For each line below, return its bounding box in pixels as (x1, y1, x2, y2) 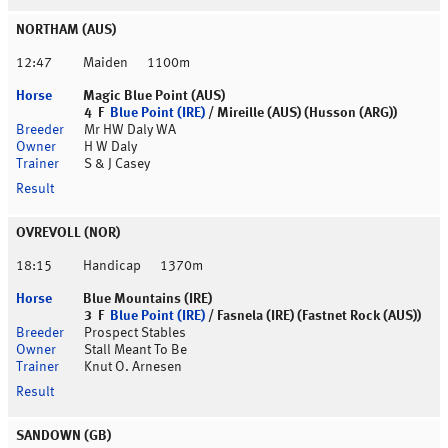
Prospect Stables (84, 326, 186, 341)
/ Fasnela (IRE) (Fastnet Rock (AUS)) (205, 309, 421, 324)
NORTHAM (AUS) (16, 23, 116, 38)
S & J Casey (84, 157, 150, 172)
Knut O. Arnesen (84, 360, 182, 375)
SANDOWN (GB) (16, 429, 111, 444)
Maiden (83, 56, 128, 71)
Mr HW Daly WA (84, 123, 176, 138)
